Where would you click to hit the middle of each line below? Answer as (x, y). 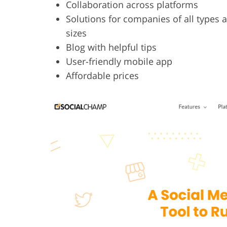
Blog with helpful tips (111, 47)
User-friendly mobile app (119, 62)
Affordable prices (102, 76)
